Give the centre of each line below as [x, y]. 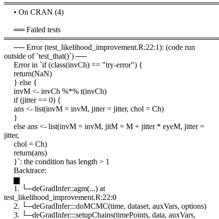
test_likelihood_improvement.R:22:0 [60, 197]
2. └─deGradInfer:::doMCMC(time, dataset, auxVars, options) [105, 206]
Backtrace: [25, 171]
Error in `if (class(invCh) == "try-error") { [73, 65]
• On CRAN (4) [34, 12]
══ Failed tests [32, 30]
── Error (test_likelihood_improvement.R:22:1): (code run [99, 47]
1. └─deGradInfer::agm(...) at [55, 189]
